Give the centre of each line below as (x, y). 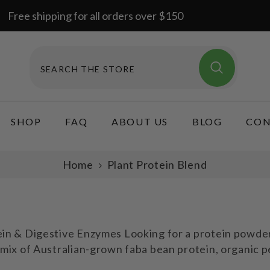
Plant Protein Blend (157, 165)
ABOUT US (140, 122)
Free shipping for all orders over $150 (95, 16)
